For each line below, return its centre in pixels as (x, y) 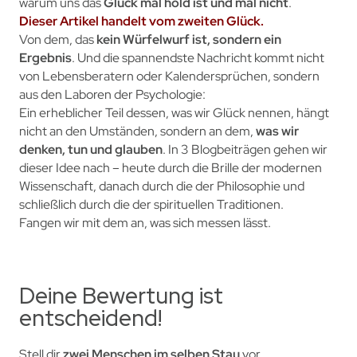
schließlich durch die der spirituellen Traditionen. (151, 204)
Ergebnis (45, 57)
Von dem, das (57, 39)
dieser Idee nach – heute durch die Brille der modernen (170, 167)
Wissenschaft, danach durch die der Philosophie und (161, 186)
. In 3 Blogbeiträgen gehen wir (245, 149)
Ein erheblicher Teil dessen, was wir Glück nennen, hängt (174, 112)
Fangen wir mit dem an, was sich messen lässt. (145, 222)
